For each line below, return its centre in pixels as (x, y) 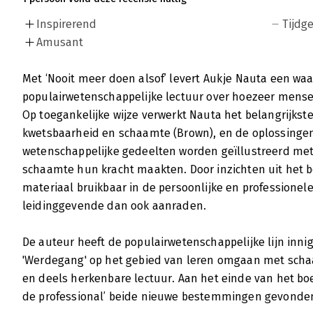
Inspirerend (66, 24)
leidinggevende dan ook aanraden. (115, 206)
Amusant (60, 43)
